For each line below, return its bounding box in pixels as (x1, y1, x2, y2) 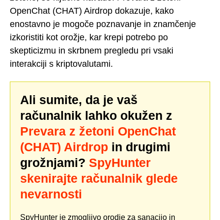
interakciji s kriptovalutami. (10, 59, 113, 69)
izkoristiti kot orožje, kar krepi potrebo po (10, 32, 168, 43)
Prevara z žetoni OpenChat (20, 124, 176, 138)
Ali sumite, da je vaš (20, 92, 137, 107)
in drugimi (108, 139, 170, 154)
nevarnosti (20, 187, 82, 201)
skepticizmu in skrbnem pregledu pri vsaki (10, 46, 173, 56)
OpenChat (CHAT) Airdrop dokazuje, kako (10, 6, 174, 16)
